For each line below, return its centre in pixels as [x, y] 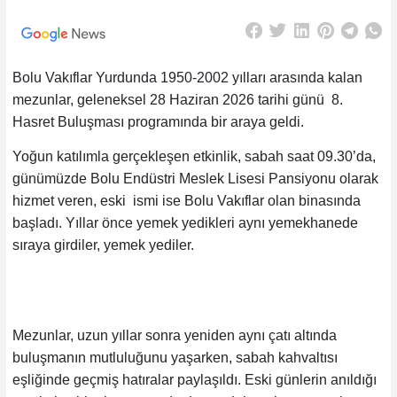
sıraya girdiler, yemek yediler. [105, 245]
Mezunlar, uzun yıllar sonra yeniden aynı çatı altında [174, 335]
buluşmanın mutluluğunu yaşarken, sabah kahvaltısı [175, 357]
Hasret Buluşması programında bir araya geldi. [158, 122]
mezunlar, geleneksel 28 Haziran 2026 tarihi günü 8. [177, 100]
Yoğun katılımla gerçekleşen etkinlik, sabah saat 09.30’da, [194, 156]
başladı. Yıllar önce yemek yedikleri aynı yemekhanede [185, 222]
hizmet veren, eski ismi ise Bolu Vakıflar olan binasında [186, 200]
